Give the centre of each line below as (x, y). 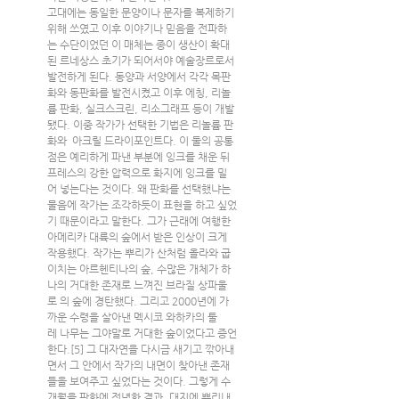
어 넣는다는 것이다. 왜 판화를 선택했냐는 (140, 188)
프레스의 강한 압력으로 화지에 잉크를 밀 (137, 172)
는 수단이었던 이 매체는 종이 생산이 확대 (138, 44)
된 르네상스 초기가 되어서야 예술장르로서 (142, 60)
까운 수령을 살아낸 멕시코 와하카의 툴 (132, 317)
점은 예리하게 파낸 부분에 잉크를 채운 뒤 (140, 156)
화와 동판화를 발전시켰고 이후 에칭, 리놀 (139, 92)
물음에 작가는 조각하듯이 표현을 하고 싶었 (142, 204)
